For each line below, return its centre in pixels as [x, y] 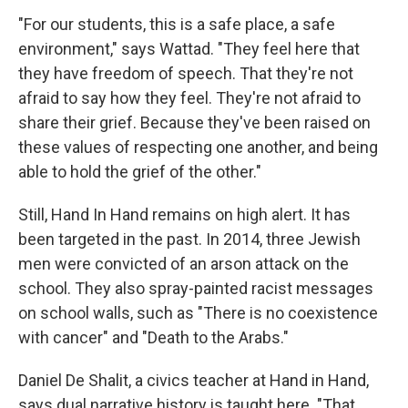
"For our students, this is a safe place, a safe [177, 24]
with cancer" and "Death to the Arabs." [153, 337]
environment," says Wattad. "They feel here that [189, 49]
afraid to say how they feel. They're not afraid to [189, 98]
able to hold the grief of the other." [140, 172]
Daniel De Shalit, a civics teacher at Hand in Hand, [194, 380]
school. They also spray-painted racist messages [196, 288]
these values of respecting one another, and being [198, 147]
